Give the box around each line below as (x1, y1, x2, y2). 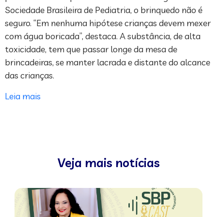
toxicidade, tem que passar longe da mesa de (5, 44, 177, 55)
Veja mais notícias (57, 155, 160, 170)
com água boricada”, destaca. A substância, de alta (5, 31, 201, 42)
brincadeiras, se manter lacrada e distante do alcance (5, 57, 210, 68)
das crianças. (5, 70, 54, 81)
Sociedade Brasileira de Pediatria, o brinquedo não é (5, 4, 202, 16)
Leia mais (5, 91, 41, 102)
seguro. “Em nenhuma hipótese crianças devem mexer (5, 17, 211, 29)
